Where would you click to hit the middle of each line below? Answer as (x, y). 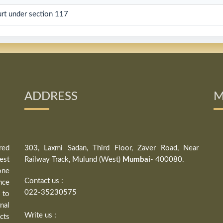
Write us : (40, 215)
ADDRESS (51, 97)
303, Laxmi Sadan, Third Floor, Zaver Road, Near (111, 148)
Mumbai (136, 160)
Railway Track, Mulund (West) (73, 160)
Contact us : (44, 181)
